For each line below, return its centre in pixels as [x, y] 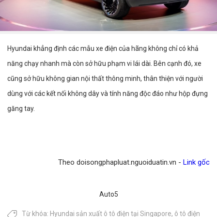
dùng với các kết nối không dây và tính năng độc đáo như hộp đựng [108, 94]
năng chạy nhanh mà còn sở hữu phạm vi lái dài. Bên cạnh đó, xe [104, 64]
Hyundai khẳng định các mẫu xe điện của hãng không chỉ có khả [103, 49]
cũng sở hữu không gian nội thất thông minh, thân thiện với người [105, 79]
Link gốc [196, 163]
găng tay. [21, 109]
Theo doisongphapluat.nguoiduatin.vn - [121, 163]
